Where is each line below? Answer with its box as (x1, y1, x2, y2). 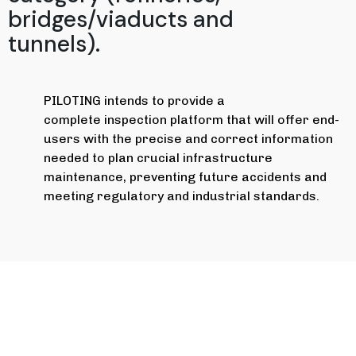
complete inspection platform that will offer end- (43, 111, 339, 127)
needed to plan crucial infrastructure (43, 149, 273, 165)
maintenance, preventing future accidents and (43, 168, 327, 184)
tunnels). (8, 29, 100, 59)
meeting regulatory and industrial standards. (43, 188, 319, 203)
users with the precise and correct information (43, 130, 333, 146)
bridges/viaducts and (8, 4, 234, 34)
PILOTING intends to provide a (43, 92, 225, 108)
